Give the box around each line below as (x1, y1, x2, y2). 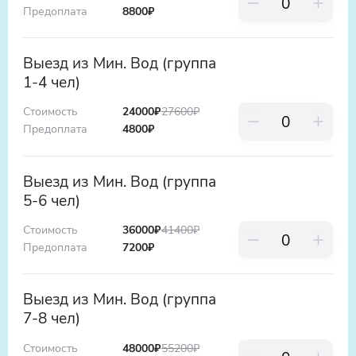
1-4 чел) (22, 72, 81, 92)
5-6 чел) (22, 189, 81, 210)
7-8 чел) (22, 308, 81, 328)
